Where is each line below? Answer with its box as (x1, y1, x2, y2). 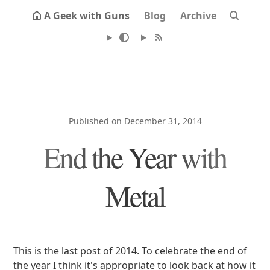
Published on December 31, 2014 (68, 115, 202, 127)
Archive (180, 9, 216, 22)
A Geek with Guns (44, 9, 130, 22)
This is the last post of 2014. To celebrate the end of (13, 244, 248, 257)
